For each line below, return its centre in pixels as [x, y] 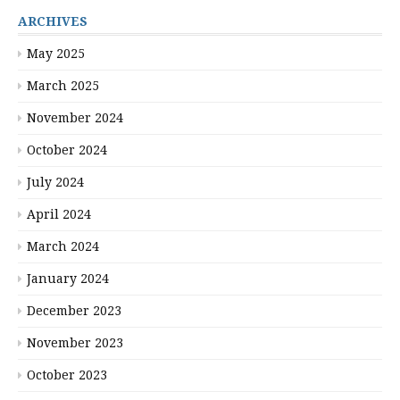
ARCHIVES [53, 21]
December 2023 [74, 310]
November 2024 [75, 117]
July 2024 [55, 182]
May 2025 [56, 53]
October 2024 [67, 150]
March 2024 [63, 246]
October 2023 [67, 375]
